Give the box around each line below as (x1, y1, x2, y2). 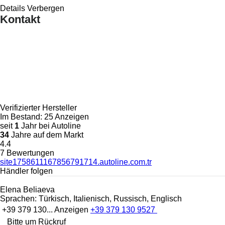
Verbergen (27, 4, 64, 13)
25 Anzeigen (44, 112, 89, 121)
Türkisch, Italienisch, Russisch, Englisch (37, 194, 182, 203)
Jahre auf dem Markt (9, 130, 83, 139)
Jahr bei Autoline (19, 121, 81, 130)
